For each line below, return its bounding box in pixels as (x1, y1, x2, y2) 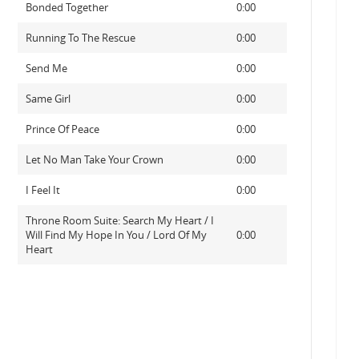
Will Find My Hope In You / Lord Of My (25, 228, 207, 242)
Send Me (25, 61, 67, 75)
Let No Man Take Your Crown (25, 152, 163, 167)
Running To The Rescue (25, 30, 135, 45)
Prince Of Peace (25, 122, 99, 136)
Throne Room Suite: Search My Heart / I (25, 213, 214, 228)
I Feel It (25, 183, 60, 197)
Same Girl (25, 91, 71, 106)
